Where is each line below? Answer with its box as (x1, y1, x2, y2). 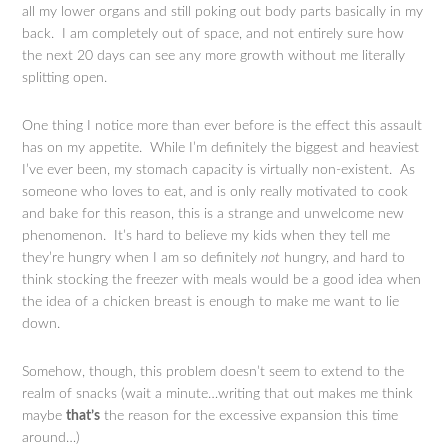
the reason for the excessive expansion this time (100, 409, 399, 424)
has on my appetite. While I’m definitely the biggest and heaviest (22, 141, 420, 156)
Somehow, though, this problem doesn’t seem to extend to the (22, 365, 405, 380)
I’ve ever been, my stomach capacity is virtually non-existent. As (22, 163, 416, 178)
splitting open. (22, 71, 108, 86)
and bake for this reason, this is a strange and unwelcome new (22, 207, 405, 222)
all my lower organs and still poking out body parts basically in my (22, 5, 424, 20)
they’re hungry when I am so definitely (22, 251, 262, 266)
